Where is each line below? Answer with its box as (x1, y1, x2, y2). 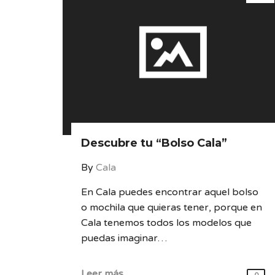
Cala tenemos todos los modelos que (81, 217, 252, 229)
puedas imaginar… (81, 232, 167, 244)
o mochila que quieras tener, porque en (81, 201, 262, 214)
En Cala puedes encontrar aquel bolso (81, 186, 258, 198)
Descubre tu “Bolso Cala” (81, 136, 227, 150)
